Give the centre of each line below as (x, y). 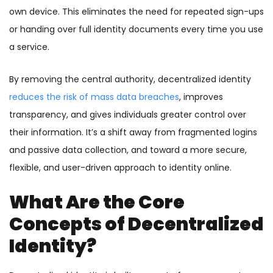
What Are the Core (97, 203)
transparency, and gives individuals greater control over (128, 115)
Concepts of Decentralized (136, 225)
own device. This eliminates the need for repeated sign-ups (136, 12)
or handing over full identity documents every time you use (136, 30)
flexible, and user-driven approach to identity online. (120, 168)
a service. (29, 47)
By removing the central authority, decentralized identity (130, 80)
